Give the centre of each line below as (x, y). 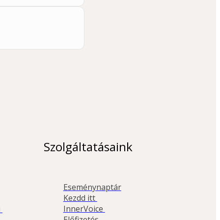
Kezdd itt (80, 198)
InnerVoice (83, 209)
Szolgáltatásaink (88, 146)
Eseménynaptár (92, 187)
